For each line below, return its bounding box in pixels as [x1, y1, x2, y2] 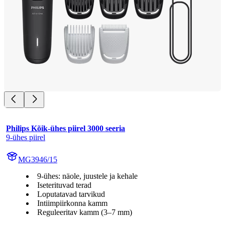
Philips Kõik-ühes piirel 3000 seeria [6, 124, 125, 133]
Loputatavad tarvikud [37, 189, 105, 198]
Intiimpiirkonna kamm [37, 198, 107, 207]
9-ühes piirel [6, 133, 45, 142]
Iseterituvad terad [37, 180, 91, 189]
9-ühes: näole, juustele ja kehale [37, 171, 138, 180]
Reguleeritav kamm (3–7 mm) [37, 207, 132, 216]
